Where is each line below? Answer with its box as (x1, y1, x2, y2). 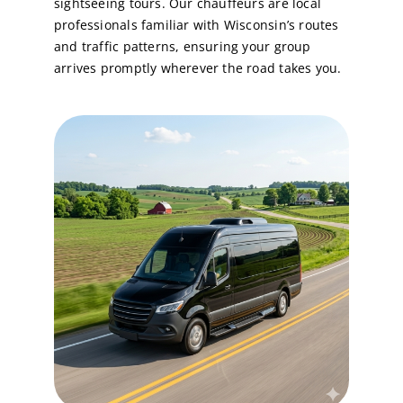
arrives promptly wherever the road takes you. (53, 59, 342, 77)
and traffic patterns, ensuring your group (53, 38, 311, 56)
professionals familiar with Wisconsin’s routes (53, 16, 339, 34)
